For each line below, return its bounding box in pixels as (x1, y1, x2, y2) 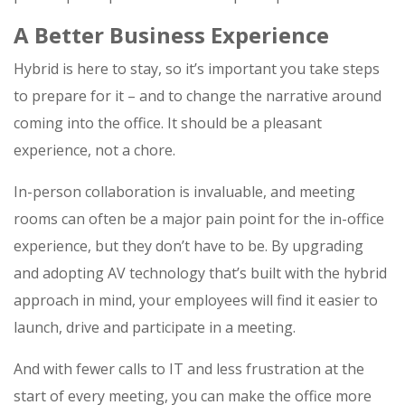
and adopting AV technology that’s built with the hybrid (14, 263, 387, 284)
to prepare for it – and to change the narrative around (14, 86, 381, 107)
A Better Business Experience (14, 20, 329, 51)
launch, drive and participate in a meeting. (14, 317, 296, 338)
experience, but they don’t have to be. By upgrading (14, 236, 363, 257)
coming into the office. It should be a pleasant (14, 113, 322, 134)
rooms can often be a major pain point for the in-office (14, 209, 384, 230)
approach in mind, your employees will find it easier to (14, 290, 378, 311)
